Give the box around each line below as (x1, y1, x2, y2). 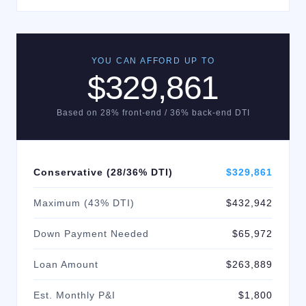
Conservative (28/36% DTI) (33, 167, 173, 178)
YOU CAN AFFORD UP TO (91, 56, 215, 66)
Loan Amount (33, 259, 98, 270)
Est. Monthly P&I (33, 290, 115, 301)
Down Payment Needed (33, 228, 149, 239)
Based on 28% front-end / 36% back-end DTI (56, 108, 250, 117)
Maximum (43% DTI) (33, 197, 135, 208)
